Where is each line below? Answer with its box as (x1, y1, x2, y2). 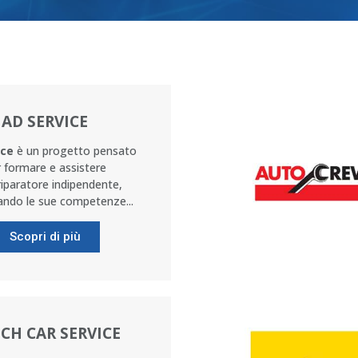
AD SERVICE (2, 111, 88, 132)
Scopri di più (9, 229, 81, 244)
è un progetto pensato (14, 143, 137, 158)
